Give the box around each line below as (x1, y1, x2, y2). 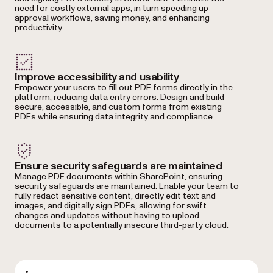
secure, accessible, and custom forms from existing (15, 101, 222, 113)
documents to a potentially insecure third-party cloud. (15, 219, 229, 232)
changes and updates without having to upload (15, 210, 199, 222)
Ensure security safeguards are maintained (15, 158, 222, 174)
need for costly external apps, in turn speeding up (15, 2, 208, 15)
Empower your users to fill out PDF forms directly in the (15, 82, 233, 94)
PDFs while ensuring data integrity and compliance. (15, 111, 214, 123)
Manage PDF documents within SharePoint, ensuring (15, 171, 222, 183)
